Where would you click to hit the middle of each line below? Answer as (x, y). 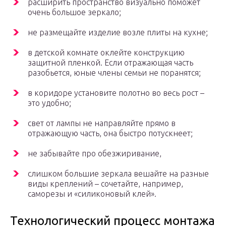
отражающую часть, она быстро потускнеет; (110, 133)
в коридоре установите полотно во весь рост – (116, 93)
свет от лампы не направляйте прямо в (102, 123)
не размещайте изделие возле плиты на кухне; (118, 33)
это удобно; (49, 103)
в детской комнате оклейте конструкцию (106, 53)
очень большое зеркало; (74, 12)
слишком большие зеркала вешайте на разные (118, 174)
